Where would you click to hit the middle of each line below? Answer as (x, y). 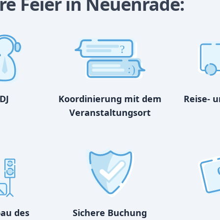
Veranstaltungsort (110, 112)
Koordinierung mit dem (110, 99)
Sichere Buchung (110, 213)
